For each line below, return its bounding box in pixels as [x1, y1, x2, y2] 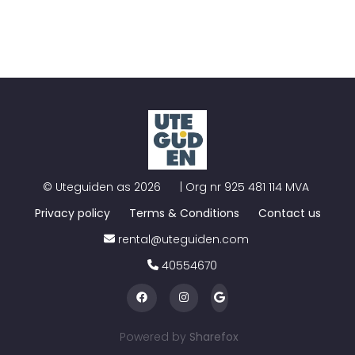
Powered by [120, 329, 186, 345]
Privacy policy [34, 204, 110, 221]
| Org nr [177, 178, 224, 195]
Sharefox [189, 329, 239, 345]
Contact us [258, 204, 321, 221]
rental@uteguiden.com [117, 231, 249, 247]
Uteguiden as [55, 178, 131, 195]
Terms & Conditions [128, 204, 239, 221]
